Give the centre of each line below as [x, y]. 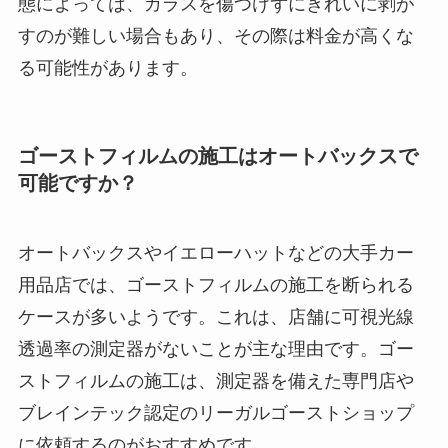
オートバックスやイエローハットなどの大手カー [215, 252]
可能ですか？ [77, 183]
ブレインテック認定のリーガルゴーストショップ [215, 412]
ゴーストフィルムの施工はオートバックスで [217, 156]
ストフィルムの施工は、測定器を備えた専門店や [215, 380]
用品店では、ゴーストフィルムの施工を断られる [215, 284]
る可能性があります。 [107, 68]
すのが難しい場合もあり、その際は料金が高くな [215, 36]
